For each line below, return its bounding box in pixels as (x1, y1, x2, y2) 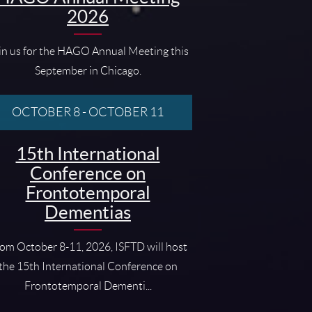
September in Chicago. (34, 64, 141, 77)
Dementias (45, 201, 131, 222)
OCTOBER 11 (88, 104, 164, 119)
